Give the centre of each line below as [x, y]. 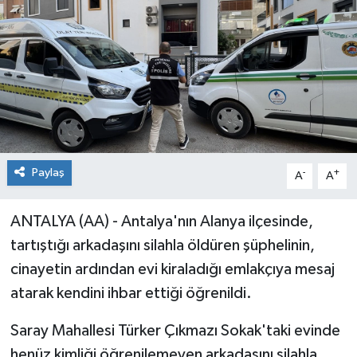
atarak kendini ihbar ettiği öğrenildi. [131, 293]
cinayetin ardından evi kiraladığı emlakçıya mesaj [172, 269]
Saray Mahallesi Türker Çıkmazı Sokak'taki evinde [175, 330]
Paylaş [48, 172]
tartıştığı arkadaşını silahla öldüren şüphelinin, [162, 245]
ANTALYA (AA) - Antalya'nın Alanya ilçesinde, [161, 221]
